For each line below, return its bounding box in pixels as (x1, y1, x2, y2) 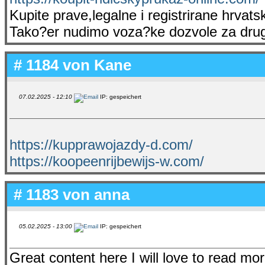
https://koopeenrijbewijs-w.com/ (9, 153, 204, 169)
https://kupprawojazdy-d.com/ (9, 136, 193, 153)
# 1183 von (9, 185, 94, 203)
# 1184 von (9, 56, 94, 74)
